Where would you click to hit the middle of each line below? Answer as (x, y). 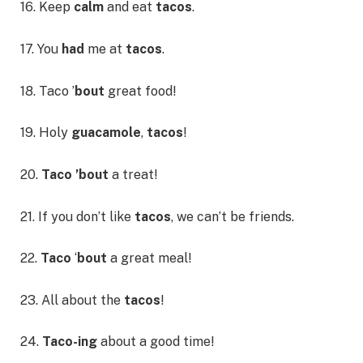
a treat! (133, 174)
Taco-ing (71, 342)
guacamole (106, 133)
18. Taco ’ (47, 91)
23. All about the (72, 300)
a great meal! (151, 258)
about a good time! (158, 342)
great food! (142, 91)
